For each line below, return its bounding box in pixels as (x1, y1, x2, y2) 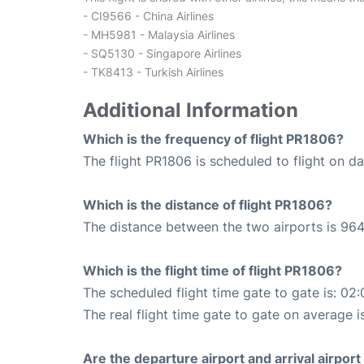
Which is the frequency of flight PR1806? (83, 131, 344, 148)
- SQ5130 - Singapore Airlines (83, 46, 241, 61)
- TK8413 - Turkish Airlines (83, 65, 223, 80)
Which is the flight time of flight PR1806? (83, 262, 342, 279)
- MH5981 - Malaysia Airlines (83, 28, 235, 42)
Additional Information (83, 98, 298, 123)
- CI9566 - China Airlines (83, 9, 214, 24)
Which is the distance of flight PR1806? (83, 197, 332, 214)
